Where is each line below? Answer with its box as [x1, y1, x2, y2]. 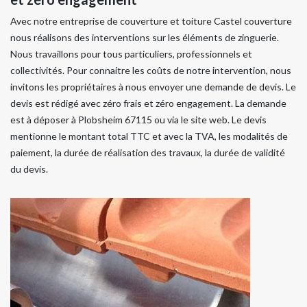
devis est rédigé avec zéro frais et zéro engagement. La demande [10, 97, 286, 109]
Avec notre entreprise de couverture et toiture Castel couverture [10, 14, 292, 27]
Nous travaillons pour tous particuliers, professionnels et [10, 47, 252, 60]
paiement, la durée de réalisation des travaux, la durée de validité [10, 146, 285, 158]
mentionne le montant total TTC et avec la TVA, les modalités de [10, 130, 288, 142]
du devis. [10, 162, 48, 175]
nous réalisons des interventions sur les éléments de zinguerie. [10, 31, 279, 43]
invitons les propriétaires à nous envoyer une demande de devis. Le [10, 80, 296, 93]
